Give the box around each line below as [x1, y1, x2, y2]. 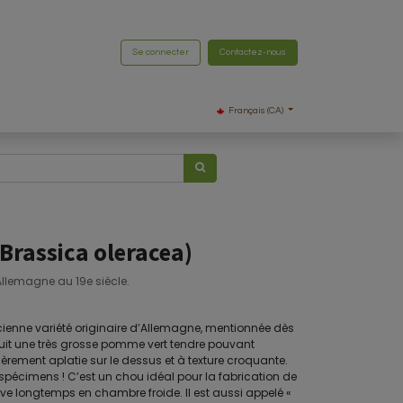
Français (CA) [228, 106, 284, 115]
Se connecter [132, 47, 189, 57]
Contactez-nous [219, 47, 286, 57]
